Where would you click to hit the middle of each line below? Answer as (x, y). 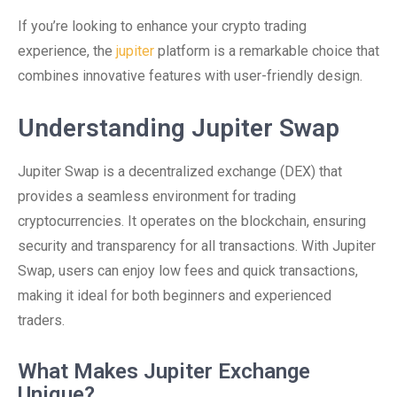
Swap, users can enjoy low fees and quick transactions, (188, 271)
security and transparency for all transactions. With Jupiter (197, 246)
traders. (41, 320)
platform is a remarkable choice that (267, 51)
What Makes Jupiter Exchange (164, 371)
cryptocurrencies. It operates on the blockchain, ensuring (192, 221)
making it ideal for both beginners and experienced (175, 296)
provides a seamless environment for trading (157, 196)
